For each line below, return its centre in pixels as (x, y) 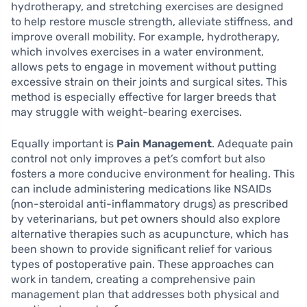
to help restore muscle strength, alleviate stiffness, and (152, 22)
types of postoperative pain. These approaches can (143, 265)
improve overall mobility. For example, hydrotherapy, (145, 37)
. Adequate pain (253, 144)
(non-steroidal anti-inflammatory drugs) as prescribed (150, 204)
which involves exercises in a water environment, (137, 52)
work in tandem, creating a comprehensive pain (133, 280)
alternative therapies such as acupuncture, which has (150, 234)
